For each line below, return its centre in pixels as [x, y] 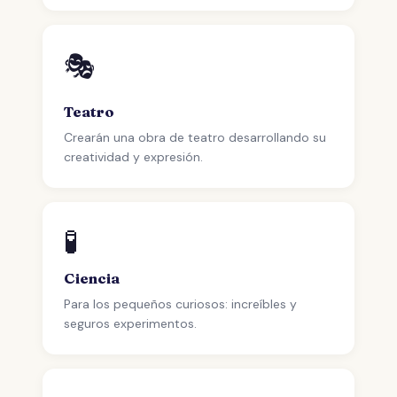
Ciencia [92, 278]
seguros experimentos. [130, 323]
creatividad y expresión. [133, 157]
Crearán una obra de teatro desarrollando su [195, 137]
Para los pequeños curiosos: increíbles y [180, 304]
